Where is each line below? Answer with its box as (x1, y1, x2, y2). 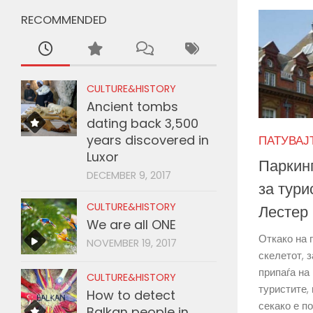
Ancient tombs (87, 98, 178, 116)
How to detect (87, 286, 175, 305)
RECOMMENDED (21, 11, 107, 29)
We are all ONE (87, 216, 176, 234)
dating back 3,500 (87, 115, 198, 133)
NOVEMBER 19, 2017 (87, 236, 177, 251)
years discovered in (87, 131, 209, 150)
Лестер (259, 201, 308, 223)
